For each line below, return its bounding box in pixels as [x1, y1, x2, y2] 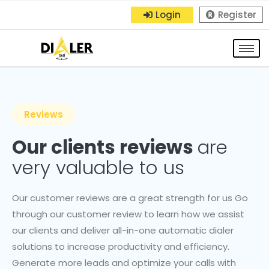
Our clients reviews [12, 134, 198, 161]
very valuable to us [12, 154, 185, 181]
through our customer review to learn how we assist [12, 208, 245, 221]
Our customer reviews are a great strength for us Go [12, 192, 249, 205]
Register [218, 8, 256, 21]
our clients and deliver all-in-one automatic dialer [12, 224, 234, 237]
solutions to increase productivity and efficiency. [12, 240, 230, 253]
